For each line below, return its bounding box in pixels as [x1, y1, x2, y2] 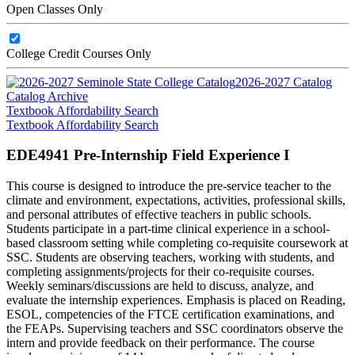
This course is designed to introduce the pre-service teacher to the [6, 178, 331, 193]
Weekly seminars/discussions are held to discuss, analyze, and [6, 278, 314, 292]
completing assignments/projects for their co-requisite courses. [6, 264, 315, 278]
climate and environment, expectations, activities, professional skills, [6, 193, 345, 207]
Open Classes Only [6, 2, 103, 16]
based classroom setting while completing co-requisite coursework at [6, 235, 348, 250]
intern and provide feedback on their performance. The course [6, 335, 315, 349]
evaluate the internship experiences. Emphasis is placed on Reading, [6, 292, 345, 307]
